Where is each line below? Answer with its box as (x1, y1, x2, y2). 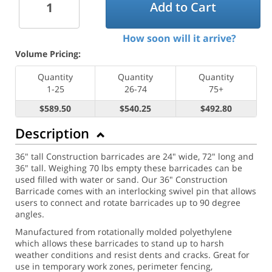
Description (15, 123, 93, 142)
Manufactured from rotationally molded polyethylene (15, 225, 232, 237)
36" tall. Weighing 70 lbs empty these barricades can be (15, 161, 242, 174)
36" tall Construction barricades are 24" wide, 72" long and (15, 150, 254, 162)
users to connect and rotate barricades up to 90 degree (15, 196, 240, 208)
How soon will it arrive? (122, 31, 236, 45)
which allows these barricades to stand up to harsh (15, 237, 224, 249)
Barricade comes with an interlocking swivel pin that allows (15, 185, 256, 197)
